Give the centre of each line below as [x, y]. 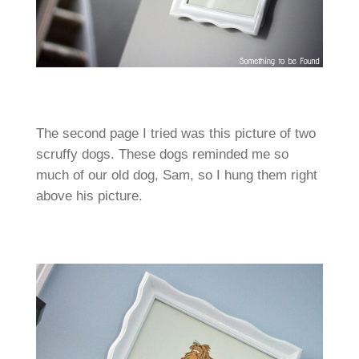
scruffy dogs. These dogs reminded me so [162, 155]
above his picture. [89, 196]
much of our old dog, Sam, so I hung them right [176, 175]
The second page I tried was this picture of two [175, 134]
